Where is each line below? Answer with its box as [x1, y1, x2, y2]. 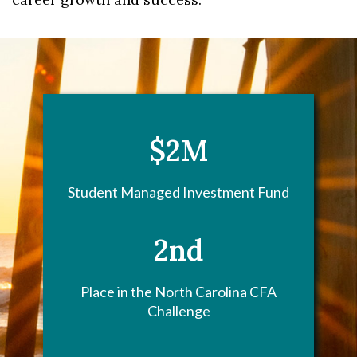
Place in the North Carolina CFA [80, 283, 277, 300]
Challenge [147, 302, 210, 320]
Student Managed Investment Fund [68, 183, 289, 201]
